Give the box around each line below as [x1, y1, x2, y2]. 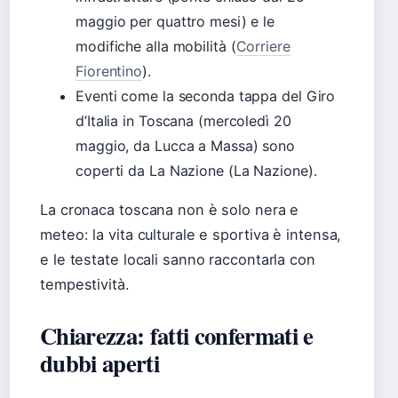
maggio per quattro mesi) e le [76, 12, 275, 31]
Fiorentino [76, 62, 143, 81]
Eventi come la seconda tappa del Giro [76, 87, 336, 106]
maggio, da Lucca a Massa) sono [76, 137, 295, 155]
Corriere [235, 37, 291, 56]
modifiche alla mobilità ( [76, 37, 236, 56]
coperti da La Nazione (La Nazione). [76, 162, 317, 180]
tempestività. [40, 275, 130, 294]
